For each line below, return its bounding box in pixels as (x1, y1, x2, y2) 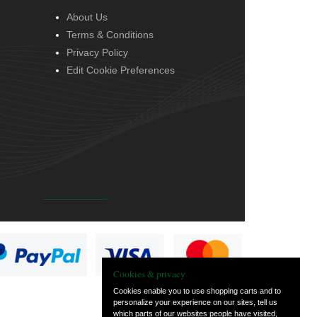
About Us (67, 11, 108, 23)
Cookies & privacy (113, 267, 185, 281)
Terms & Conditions (67, 28, 154, 40)
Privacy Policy (67, 46, 128, 58)
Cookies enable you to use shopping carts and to (113, 287, 281, 296)
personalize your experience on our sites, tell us (113, 298, 277, 307)
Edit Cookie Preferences (67, 64, 175, 76)
